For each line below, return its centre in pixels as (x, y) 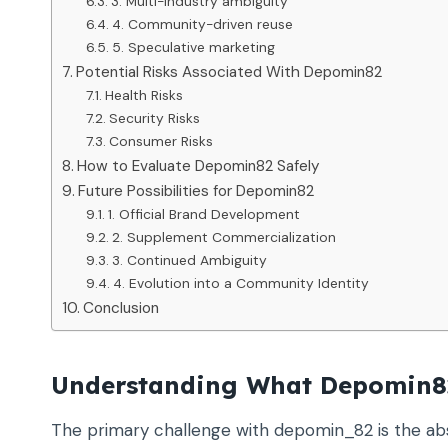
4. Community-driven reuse (202, 24)
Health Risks (143, 95)
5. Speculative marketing (193, 47)
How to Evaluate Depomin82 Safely (199, 166)
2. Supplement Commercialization (223, 237)
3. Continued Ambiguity (189, 260)
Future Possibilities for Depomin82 (196, 191)
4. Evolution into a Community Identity (240, 283)
